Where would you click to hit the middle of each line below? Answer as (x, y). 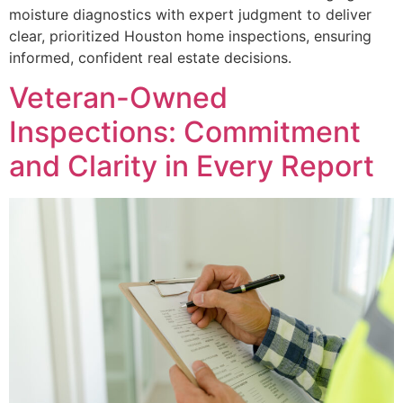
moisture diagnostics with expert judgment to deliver (190, 14)
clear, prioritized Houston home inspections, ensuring (190, 36)
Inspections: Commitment (185, 132)
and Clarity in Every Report (192, 166)
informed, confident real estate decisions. (150, 57)
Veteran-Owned (118, 98)
